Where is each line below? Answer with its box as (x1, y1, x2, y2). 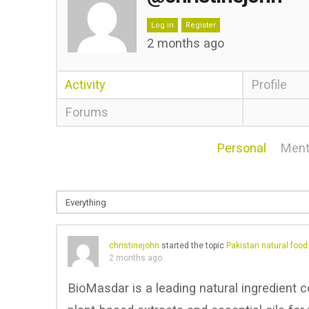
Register (185, 21, 216, 30)
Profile (251, 77, 288, 92)
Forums (64, 105, 108, 119)
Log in (150, 21, 174, 30)
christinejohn (108, 241, 159, 251)
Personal (217, 141, 267, 155)
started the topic (159, 241, 226, 251)
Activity (64, 77, 106, 92)
